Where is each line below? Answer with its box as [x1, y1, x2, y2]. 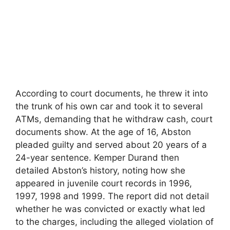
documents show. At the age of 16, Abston [15, 126, 191, 137]
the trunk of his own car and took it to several [15, 101, 203, 111]
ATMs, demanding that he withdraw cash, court [15, 113, 213, 124]
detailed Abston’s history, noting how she [15, 165, 185, 176]
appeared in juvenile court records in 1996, [15, 178, 192, 188]
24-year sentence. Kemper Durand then [15, 152, 179, 163]
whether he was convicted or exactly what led [15, 203, 205, 214]
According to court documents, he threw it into [15, 88, 208, 99]
